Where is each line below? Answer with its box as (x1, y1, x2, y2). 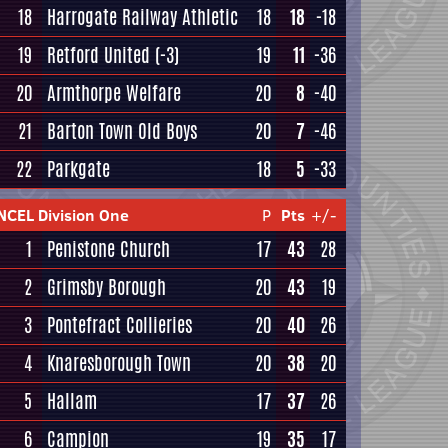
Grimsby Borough (47, 273, 166, 301)
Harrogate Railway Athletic (47, 3, 238, 31)
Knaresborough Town (47, 349, 191, 377)
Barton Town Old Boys (47, 117, 197, 145)
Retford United (47, 41, 150, 69)
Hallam (47, 387, 97, 415)
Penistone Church (47, 235, 170, 263)
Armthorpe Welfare (47, 79, 181, 107)
